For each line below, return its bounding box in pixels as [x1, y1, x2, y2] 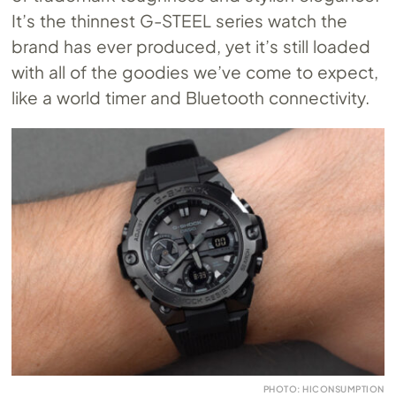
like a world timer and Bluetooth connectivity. [11, 86, 369, 108]
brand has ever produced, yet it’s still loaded [11, 34, 370, 57]
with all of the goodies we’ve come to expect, [11, 60, 378, 82]
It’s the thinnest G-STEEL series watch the [11, 9, 347, 31]
